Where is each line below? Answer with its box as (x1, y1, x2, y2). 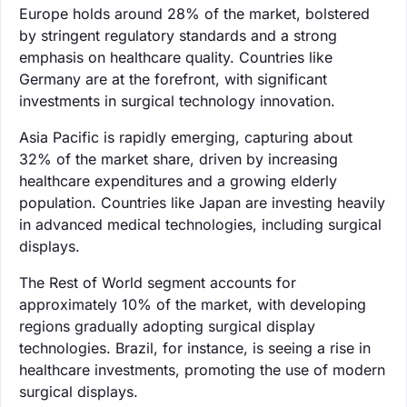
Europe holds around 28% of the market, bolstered (19, 4, 370, 23)
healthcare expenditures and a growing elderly (19, 171, 337, 190)
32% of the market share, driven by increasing (19, 149, 338, 168)
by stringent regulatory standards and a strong (19, 25, 337, 45)
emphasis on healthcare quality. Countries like (19, 47, 333, 66)
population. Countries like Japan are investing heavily (19, 193, 385, 212)
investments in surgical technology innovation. (19, 91, 335, 110)
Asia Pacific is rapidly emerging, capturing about (19, 127, 352, 146)
